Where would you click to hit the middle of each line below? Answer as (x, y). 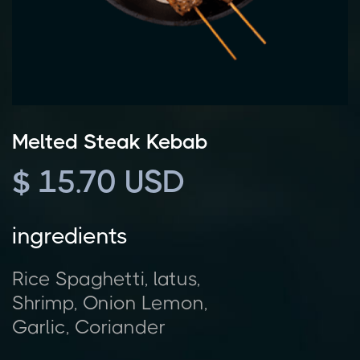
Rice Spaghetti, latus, (106, 278)
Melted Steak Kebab (110, 141)
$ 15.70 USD (99, 181)
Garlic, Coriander (89, 327)
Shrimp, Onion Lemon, (110, 303)
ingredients (70, 235)
